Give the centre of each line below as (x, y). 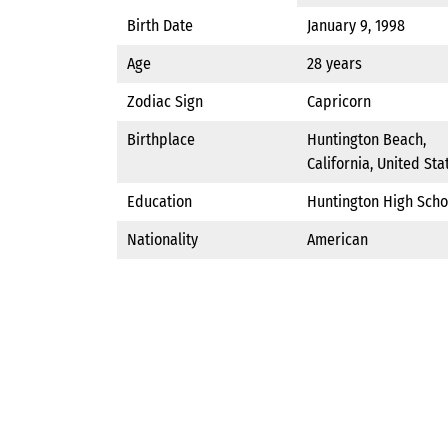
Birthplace (161, 140)
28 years (334, 64)
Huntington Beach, (366, 140)
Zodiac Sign (165, 102)
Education (159, 202)
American (337, 240)
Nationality (162, 240)
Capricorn (339, 102)
